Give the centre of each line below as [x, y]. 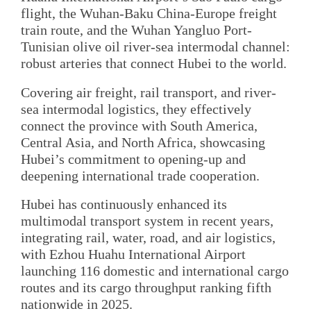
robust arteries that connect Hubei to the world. [154, 64]
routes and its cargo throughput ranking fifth [146, 287]
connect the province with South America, [139, 125]
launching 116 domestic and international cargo [155, 270]
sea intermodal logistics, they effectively [136, 109]
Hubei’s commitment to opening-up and [133, 159]
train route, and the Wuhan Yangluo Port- [136, 30]
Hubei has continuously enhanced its [124, 204]
